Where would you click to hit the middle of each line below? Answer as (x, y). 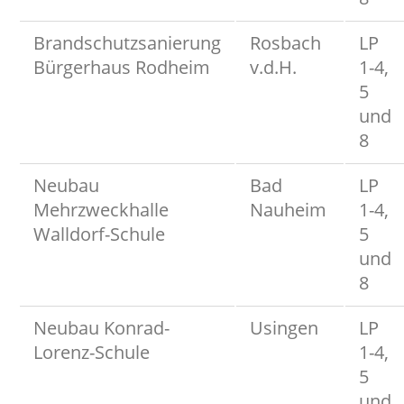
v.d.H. (273, 67)
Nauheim (288, 209)
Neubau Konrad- (101, 327)
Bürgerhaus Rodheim (122, 67)
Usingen (284, 327)
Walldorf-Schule (99, 234)
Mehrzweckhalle (101, 209)
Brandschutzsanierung (127, 42)
